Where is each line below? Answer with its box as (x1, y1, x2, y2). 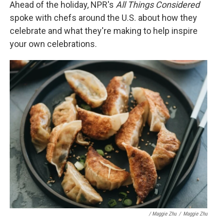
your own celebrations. (10, 39, 97, 49)
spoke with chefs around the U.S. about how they (10, 13, 197, 23)
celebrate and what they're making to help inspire (10, 26, 198, 36)
